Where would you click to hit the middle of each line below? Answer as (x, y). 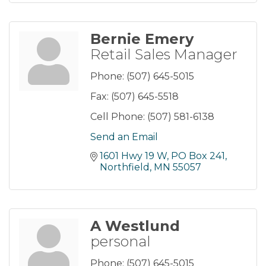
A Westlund (135, 226)
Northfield (125, 167)
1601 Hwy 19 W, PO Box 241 (162, 156)
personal (121, 242)
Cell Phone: (118, 117)
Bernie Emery (142, 39)
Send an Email (124, 137)
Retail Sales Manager (164, 55)
